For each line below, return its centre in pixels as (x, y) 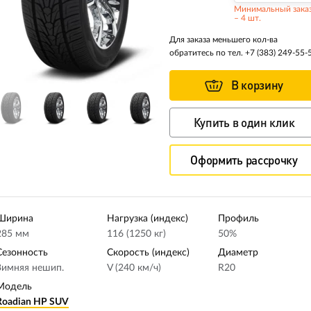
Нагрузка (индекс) (147, 219)
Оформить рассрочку (244, 160)
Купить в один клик (244, 123)
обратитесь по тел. (207, 53)
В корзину (257, 85)
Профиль (238, 219)
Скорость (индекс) (148, 253)
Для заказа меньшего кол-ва (224, 40)
